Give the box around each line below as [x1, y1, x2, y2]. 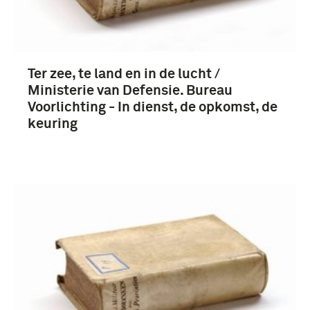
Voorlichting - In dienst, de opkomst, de [28, 100, 277, 114]
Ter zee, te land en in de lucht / [28, 66, 220, 81]
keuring [28, 116, 77, 131]
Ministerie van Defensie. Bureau [28, 83, 232, 98]
